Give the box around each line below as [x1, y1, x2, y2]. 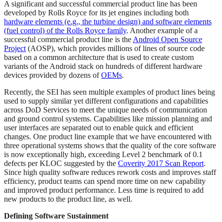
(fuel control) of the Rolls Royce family [4, 26, 126, 35]
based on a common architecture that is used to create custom [4, 53, 194, 62]
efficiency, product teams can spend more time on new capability [4, 177, 206, 186]
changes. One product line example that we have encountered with [4, 132, 212, 141]
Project [4, 44, 26, 53]
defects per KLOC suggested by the [4, 159, 118, 168]
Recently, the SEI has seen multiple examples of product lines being [4, 88, 215, 97]
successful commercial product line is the [4, 35, 133, 44]
